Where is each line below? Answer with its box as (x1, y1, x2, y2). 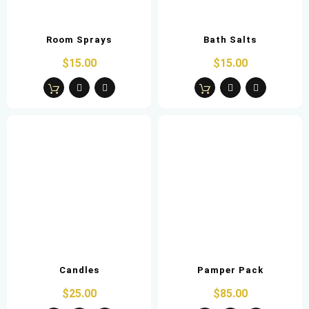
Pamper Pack (197, 264, 263, 275)
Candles (59, 264, 99, 275)
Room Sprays (46, 34, 112, 45)
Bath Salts (203, 34, 257, 45)
